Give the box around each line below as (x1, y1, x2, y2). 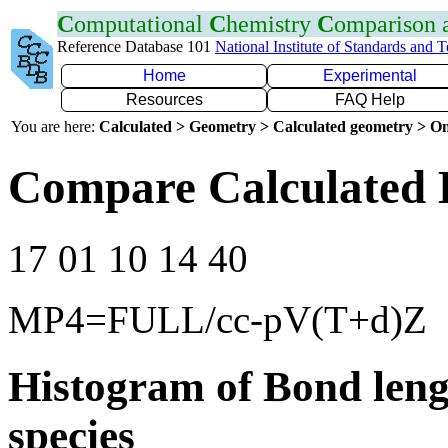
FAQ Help (335, 91, 405, 108)
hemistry (226, 11, 317, 37)
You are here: (11, 118, 99, 135)
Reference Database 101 (57, 38, 215, 55)
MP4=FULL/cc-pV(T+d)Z (8, 297, 427, 341)
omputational (74, 11, 209, 37)
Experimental (323, 67, 417, 84)
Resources (125, 91, 203, 108)
